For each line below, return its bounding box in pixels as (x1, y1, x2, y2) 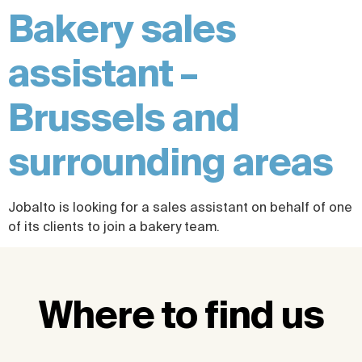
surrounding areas (8, 141, 333, 183)
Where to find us (38, 293, 324, 336)
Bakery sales (8, 7, 236, 50)
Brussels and (8, 96, 239, 139)
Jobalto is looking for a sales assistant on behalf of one (8, 200, 352, 215)
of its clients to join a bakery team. (8, 219, 220, 234)
